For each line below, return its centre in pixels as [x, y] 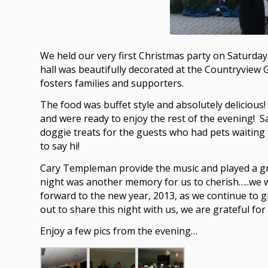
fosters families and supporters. [112, 83]
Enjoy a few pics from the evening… [119, 231]
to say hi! [60, 146]
